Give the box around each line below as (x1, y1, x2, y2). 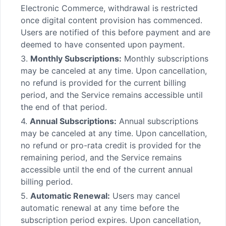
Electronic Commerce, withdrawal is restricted (21, 3, 198, 13)
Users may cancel (110, 191, 180, 201)
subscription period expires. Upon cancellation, (21, 215, 201, 225)
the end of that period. (21, 102, 107, 112)
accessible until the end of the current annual (21, 164, 193, 175)
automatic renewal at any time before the (21, 203, 179, 213)
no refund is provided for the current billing (21, 78, 186, 88)
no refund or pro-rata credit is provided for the (21, 140, 201, 150)
